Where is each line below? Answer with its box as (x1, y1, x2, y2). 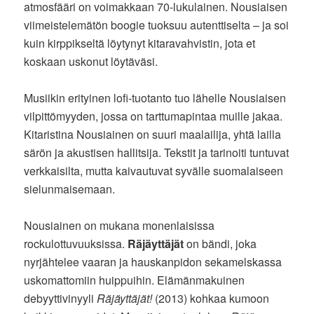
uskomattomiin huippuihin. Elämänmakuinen (24, 272, 245, 289)
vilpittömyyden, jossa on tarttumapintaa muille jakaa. (24, 108, 283, 125)
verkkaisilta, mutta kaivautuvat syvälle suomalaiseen (24, 163, 284, 179)
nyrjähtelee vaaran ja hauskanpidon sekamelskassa (24, 254, 282, 271)
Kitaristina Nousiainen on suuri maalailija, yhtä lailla (24, 126, 282, 143)
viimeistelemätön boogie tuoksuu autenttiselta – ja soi (24, 17, 289, 34)
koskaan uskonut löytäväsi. (24, 53, 158, 70)
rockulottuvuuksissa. (24, 235, 128, 252)
